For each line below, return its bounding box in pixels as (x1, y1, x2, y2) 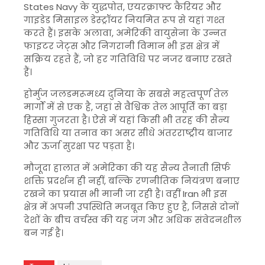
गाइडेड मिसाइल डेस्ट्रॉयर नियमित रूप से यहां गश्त (24, 14, 225, 26)
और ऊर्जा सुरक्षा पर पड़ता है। (24, 140, 134, 152)
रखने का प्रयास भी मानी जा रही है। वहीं (24, 188, 183, 200)
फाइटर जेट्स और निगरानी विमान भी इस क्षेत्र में (24, 40, 219, 52)
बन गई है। (24, 227, 63, 239)
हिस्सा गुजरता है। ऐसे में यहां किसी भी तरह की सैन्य (24, 114, 230, 126)
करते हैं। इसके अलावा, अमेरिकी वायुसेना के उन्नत (24, 27, 227, 39)
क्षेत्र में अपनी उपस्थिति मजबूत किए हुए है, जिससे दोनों (24, 201, 239, 213)
